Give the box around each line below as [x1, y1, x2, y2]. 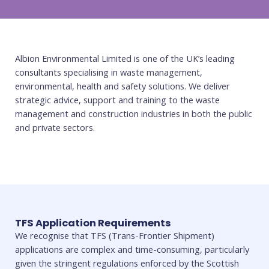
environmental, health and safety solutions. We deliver [15, 79, 230, 92]
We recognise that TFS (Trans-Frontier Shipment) [15, 229, 214, 242]
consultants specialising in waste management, [15, 65, 202, 78]
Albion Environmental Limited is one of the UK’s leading [15, 52, 235, 64]
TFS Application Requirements [15, 216, 171, 231]
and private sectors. [15, 121, 95, 133]
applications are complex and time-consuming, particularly [15, 243, 249, 256]
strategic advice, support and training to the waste [15, 93, 220, 106]
